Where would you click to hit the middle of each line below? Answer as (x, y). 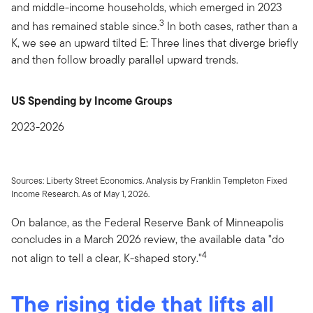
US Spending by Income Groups (92, 101)
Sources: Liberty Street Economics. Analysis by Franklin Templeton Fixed (149, 181)
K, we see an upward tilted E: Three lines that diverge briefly (155, 43)
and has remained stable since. (85, 27)
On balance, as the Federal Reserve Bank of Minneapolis (147, 223)
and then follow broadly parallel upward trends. (125, 60)
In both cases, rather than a (231, 27)
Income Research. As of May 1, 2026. (80, 194)
